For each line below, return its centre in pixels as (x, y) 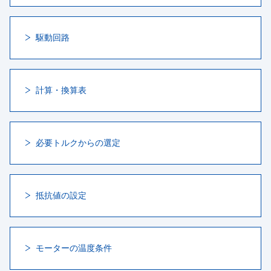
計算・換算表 (61, 90)
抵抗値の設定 (61, 195)
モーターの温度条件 (74, 248)
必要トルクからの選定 (78, 143)
